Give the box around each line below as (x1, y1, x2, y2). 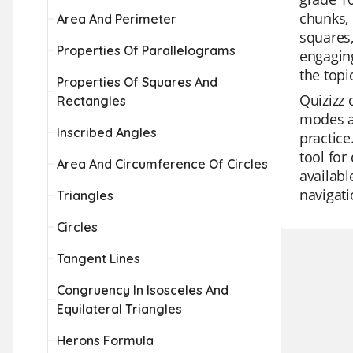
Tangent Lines (57, 251, 140, 266)
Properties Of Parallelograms (57, 43, 236, 58)
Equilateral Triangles (57, 301, 182, 317)
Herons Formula (57, 333, 154, 348)
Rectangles (57, 93, 126, 109)
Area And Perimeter (57, 11, 176, 27)
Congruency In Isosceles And (57, 282, 229, 298)
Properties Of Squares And (57, 74, 217, 90)
